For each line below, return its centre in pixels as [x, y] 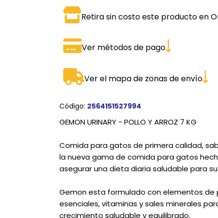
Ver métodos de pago [124, 48]
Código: [73, 106]
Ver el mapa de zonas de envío [144, 78]
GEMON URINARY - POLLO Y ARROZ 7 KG [128, 122]
